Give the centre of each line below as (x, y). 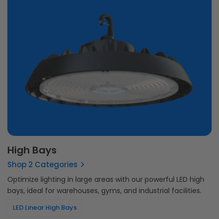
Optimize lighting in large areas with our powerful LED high (106, 180)
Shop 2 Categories (43, 165)
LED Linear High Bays (45, 208)
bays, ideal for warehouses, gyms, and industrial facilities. (104, 191)
